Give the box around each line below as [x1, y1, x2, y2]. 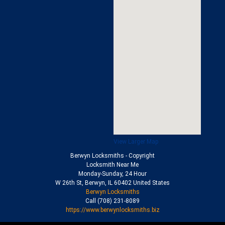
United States [133, 179, 170, 186]
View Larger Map [114, 138, 158, 145]
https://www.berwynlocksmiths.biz [65, 206, 160, 213]
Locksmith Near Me [86, 161, 139, 168]
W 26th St [55, 179, 82, 186]
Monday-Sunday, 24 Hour [78, 170, 147, 177]
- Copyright [124, 152, 155, 159]
